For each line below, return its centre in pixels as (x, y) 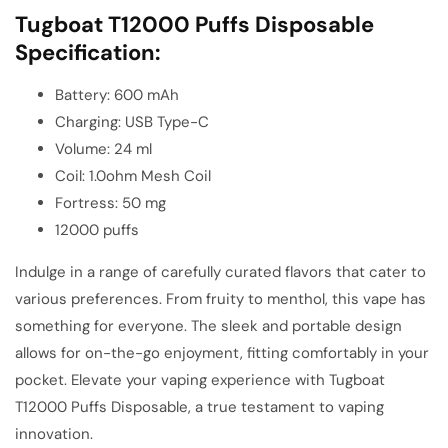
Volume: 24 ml (103, 148)
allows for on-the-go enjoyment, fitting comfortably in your (222, 352)
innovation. (54, 433)
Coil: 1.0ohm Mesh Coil (133, 175)
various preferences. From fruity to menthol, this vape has (220, 298)
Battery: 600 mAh (117, 94)
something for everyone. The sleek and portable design (208, 325)
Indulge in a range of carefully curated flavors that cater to (220, 271)
